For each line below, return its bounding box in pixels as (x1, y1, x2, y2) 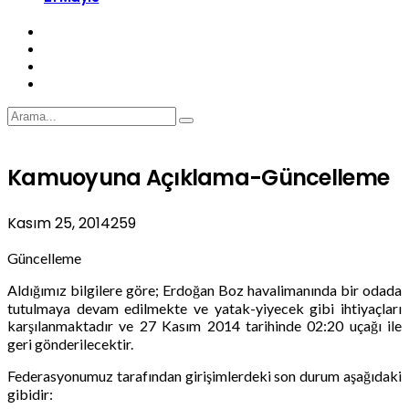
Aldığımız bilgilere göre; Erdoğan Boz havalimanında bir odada (7, 280, 402, 299)
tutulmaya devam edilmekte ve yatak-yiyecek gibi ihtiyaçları (7, 299, 402, 317)
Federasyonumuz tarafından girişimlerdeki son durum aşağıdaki (7, 366, 402, 384)
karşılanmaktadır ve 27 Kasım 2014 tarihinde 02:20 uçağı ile (7, 316, 402, 334)
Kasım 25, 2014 (7, 212, 110, 234)
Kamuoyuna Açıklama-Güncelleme (7, 162, 390, 193)
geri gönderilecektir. (7, 334, 133, 352)
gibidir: (7, 384, 53, 403)
